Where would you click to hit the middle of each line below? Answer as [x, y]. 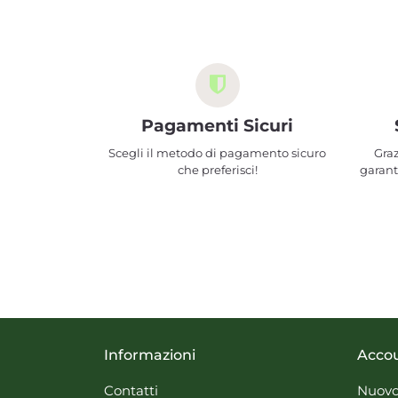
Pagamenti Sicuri [217, 126]
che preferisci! [217, 170]
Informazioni [150, 355]
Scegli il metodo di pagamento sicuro [217, 153]
